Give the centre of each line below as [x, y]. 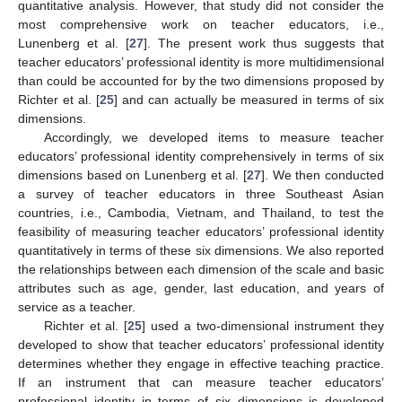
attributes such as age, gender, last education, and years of [201, 288]
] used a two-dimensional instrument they [263, 325]
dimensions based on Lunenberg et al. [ [132, 175]
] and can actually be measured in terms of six [249, 99]
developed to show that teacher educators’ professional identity [201, 344]
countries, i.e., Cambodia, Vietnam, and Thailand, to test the [201, 212]
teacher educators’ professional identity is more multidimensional [201, 61]
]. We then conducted [323, 175]
